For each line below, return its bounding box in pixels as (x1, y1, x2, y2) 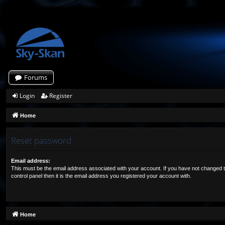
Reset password (11, 134, 71, 146)
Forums (24, 73, 47, 82)
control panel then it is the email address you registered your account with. (11, 172, 191, 179)
